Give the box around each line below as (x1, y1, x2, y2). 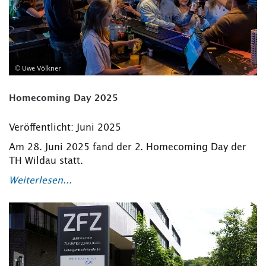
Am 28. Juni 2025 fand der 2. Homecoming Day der (9, 142, 246, 152)
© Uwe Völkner (15, 65, 61, 72)
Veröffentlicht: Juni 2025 (9, 122, 121, 132)
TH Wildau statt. (9, 156, 83, 166)
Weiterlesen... (9, 175, 72, 185)
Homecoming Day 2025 (9, 93, 118, 103)
